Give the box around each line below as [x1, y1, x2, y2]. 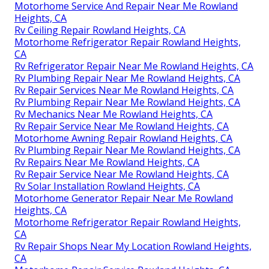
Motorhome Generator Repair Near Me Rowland [14, 83, 233, 97]
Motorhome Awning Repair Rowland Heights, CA [14, 47, 232, 61]
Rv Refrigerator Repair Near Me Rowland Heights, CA [14, 228, 253, 241]
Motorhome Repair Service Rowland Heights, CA [14, 119, 231, 133]
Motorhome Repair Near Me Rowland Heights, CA [14, 107, 238, 121]
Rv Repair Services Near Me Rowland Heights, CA [14, 252, 234, 265]
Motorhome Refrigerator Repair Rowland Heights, [14, 204, 241, 217]
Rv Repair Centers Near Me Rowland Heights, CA [14, 59, 232, 73]
